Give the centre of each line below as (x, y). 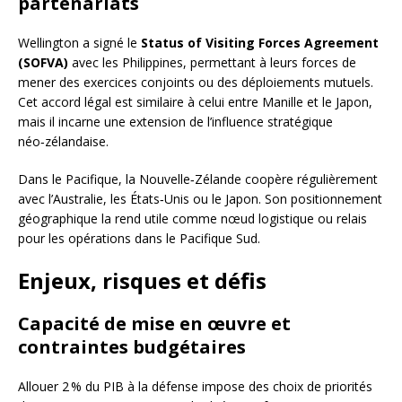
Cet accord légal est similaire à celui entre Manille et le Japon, (195, 102)
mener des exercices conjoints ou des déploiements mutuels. (196, 83)
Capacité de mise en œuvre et (154, 324)
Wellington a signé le (79, 43)
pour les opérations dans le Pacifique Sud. (139, 239)
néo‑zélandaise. (63, 142)
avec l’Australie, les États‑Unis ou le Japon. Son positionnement (200, 199)
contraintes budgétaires (132, 347)
